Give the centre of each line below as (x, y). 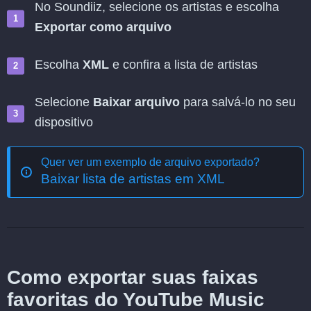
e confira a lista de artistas (183, 65)
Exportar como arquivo (103, 27)
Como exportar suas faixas (133, 277)
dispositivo (64, 122)
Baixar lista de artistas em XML (133, 179)
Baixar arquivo (136, 102)
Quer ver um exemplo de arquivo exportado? (150, 162)
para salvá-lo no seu (238, 102)
